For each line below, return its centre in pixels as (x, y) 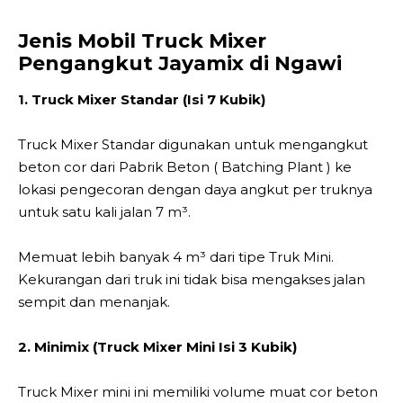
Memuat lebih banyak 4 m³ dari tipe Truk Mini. (176, 256)
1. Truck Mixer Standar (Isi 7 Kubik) (142, 99)
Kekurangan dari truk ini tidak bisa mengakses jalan (192, 279)
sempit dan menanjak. (94, 301)
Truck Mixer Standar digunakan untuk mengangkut (193, 144)
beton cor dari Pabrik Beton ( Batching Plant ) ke (185, 166)
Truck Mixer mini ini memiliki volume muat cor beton (198, 391)
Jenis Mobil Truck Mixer (142, 40)
